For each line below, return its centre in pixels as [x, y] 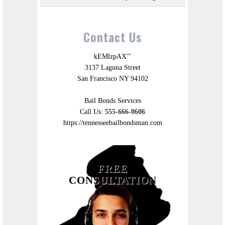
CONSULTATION [113, 181]
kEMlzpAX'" [113, 57]
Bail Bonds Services [113, 101]
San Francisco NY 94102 [113, 79]
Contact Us [113, 37]
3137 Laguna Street [113, 68]
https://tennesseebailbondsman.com [113, 123]
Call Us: [92, 112]
